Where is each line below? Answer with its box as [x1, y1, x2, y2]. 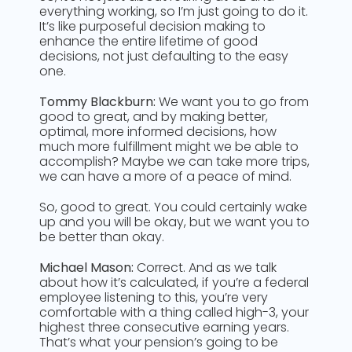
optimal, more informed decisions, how [39, 123, 277, 141]
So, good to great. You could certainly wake [39, 198, 307, 216]
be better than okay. [39, 228, 164, 246]
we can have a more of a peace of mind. [39, 167, 291, 185]
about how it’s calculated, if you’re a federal [39, 273, 309, 291]
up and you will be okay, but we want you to [39, 213, 310, 231]
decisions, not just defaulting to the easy [39, 47, 288, 65]
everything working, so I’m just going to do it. [39, 2, 308, 20]
